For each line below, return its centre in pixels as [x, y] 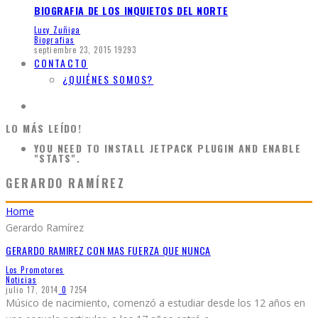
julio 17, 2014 [32, 290]
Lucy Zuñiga [57, 30]
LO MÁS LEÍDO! [44, 128]
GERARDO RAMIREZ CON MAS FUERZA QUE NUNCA [108, 250]
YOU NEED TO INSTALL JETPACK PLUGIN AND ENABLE [168, 148]
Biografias [54, 40]
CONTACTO [61, 63]
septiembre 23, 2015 [73, 50]
